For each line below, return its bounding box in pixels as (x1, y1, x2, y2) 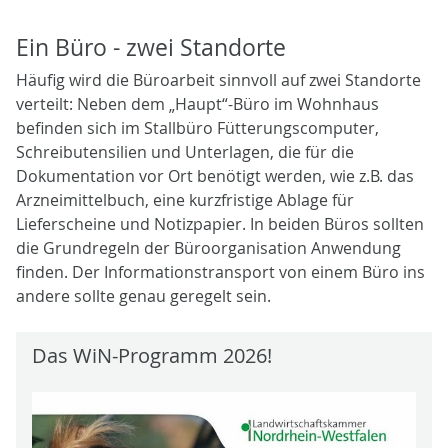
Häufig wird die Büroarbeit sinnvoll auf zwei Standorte (16, 68, 421, 91)
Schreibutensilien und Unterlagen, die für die (16, 140, 354, 163)
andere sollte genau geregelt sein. (16, 284, 271, 307)
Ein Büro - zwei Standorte (16, 31, 286, 63)
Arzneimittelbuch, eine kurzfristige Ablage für (16, 188, 354, 211)
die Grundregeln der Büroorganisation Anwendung (16, 236, 401, 259)
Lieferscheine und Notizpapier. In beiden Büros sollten (16, 212, 424, 235)
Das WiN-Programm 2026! (32, 341, 272, 369)
